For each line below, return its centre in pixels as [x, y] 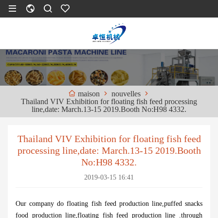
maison [89, 94]
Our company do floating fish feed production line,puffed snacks [109, 204]
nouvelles [126, 93]
